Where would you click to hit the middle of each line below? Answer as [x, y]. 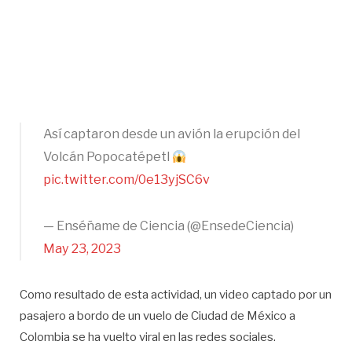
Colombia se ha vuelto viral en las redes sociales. [148, 337]
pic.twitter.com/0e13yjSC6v [126, 180]
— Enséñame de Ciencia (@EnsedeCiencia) [169, 226]
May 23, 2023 [82, 249]
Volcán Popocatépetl [108, 157]
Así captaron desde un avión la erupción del [172, 134]
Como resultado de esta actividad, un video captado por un [176, 294]
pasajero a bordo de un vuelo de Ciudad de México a [158, 315]
